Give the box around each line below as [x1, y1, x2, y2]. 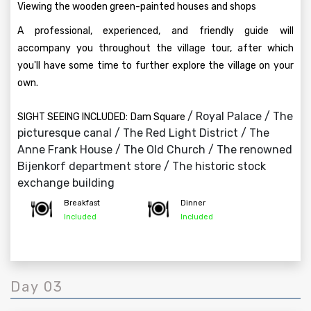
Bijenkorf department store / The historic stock [17, 160, 266, 173]
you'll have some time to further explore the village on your [17, 60, 294, 72]
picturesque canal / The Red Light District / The [17, 126, 269, 140]
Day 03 [10, 278, 63, 295]
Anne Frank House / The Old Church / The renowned [17, 143, 292, 156]
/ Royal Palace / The [187, 110, 293, 123]
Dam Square [131, 111, 187, 123]
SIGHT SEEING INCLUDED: [17, 111, 128, 123]
